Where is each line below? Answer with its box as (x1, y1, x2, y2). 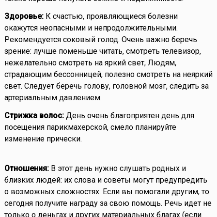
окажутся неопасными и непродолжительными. (4, 23, 178, 33)
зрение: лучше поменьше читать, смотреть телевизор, (4, 46, 201, 56)
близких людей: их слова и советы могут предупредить (4, 175, 207, 185)
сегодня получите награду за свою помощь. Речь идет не (4, 199, 212, 208)
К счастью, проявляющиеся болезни (43, 12, 178, 21)
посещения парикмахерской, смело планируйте (4, 123, 176, 132)
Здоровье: (4, 12, 44, 21)
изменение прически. (4, 134, 82, 144)
